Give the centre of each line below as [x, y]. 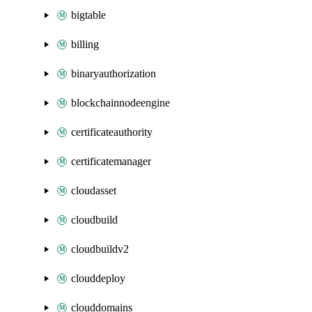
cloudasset [94, 190]
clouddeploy [98, 278]
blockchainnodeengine [120, 103]
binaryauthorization [114, 73]
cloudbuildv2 [100, 249]
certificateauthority [112, 132]
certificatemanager [111, 161]
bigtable [88, 15]
